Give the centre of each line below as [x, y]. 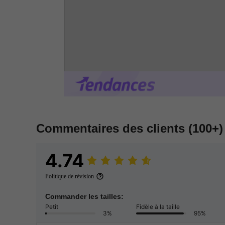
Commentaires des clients [112, 129]
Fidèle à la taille [158, 207]
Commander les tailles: [84, 197]
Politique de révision [70, 177]
